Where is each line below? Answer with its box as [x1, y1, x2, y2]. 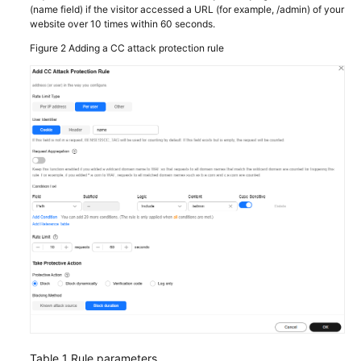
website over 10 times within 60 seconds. [30, 18, 215, 31]
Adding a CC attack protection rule [68, 42, 224, 55]
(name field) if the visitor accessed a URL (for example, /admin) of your [30, 3, 344, 16]
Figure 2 [30, 42, 68, 55]
